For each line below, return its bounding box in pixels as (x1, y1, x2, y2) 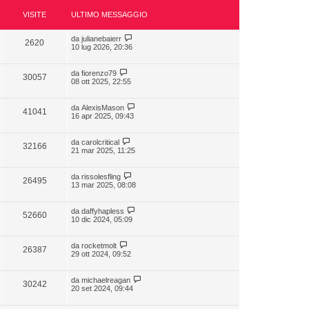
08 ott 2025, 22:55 (71, 77, 131, 86)
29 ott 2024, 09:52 (71, 250, 131, 258)
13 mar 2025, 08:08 (71, 181, 136, 189)
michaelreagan (81, 276, 130, 284)
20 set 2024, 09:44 (71, 284, 133, 292)
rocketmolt (81, 241, 117, 250)
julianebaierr (81, 34, 121, 43)
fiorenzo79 (81, 69, 117, 77)
